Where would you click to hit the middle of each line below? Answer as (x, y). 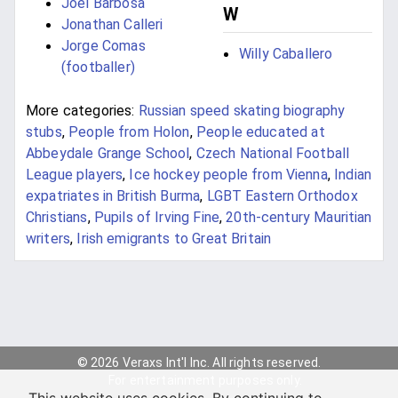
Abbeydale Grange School (108, 154)
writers (48, 239)
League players (75, 175)
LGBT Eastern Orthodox (282, 196)
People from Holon (129, 132)
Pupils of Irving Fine (156, 218)
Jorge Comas (103, 46)
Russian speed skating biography (242, 111)
